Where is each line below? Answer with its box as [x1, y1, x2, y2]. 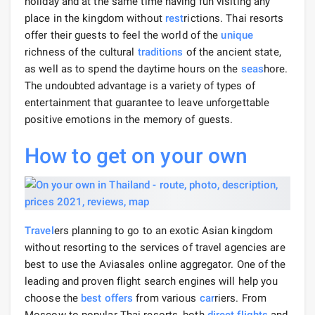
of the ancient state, [183, 45, 281, 58]
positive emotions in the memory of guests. [25, 112, 233, 126]
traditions [137, 45, 184, 58]
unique [221, 28, 254, 41]
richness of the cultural [25, 45, 138, 58]
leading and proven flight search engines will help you [25, 274, 278, 288]
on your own [131, 143, 248, 168]
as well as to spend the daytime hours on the [25, 62, 241, 75]
